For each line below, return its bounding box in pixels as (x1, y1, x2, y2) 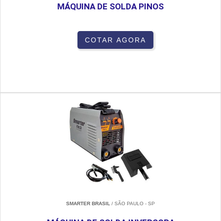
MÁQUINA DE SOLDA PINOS (57, 1, 164, 12)
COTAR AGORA (85, 36, 146, 44)
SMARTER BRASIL (66, 201, 110, 207)
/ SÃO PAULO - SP (110, 201, 155, 207)
